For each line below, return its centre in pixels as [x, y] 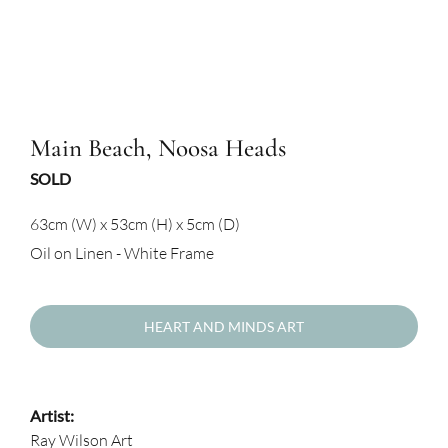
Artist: [52, 416]
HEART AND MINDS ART [224, 327]
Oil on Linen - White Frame [122, 253]
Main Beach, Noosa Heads [158, 148]
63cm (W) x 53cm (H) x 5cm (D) [135, 224]
